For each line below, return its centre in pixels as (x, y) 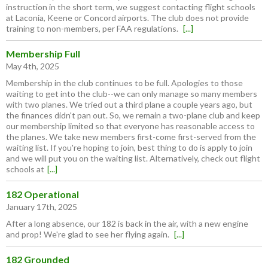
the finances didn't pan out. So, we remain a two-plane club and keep (133, 115)
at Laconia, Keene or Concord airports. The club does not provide (127, 18)
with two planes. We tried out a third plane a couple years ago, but (129, 105)
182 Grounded (38, 260)
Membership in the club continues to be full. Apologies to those (124, 83)
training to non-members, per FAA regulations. (93, 29)
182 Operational (42, 194)
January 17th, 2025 (42, 207)
